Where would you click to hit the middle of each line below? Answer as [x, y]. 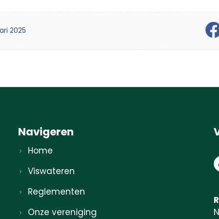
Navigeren [46, 131]
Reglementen [57, 192]
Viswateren [52, 171]
